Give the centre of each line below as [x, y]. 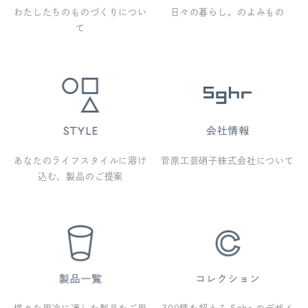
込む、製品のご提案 [80, 176]
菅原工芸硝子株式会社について [228, 160]
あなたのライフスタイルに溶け [80, 160]
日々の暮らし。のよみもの [228, 12]
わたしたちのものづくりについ [80, 12]
